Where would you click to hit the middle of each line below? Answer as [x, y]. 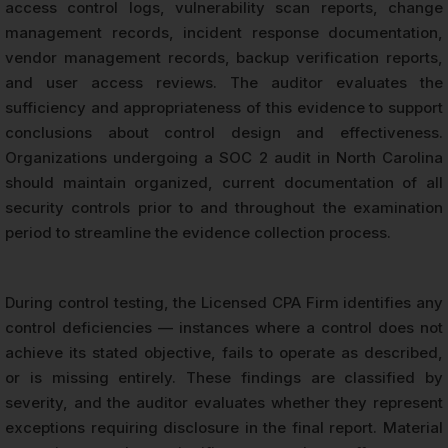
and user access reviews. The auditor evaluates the [224, 82]
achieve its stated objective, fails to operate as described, [224, 352]
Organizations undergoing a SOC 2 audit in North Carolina [224, 157]
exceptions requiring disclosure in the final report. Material [224, 427]
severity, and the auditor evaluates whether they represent [224, 402]
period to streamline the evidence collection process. [198, 232]
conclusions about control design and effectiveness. [224, 132]
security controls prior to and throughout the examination [224, 207]
